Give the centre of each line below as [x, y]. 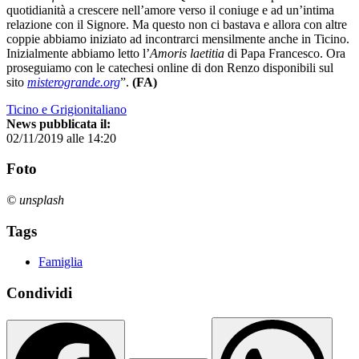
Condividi [39, 293]
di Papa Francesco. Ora [286, 53]
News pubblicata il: [58, 123]
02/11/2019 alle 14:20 [61, 138]
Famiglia [61, 262]
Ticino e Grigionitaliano [67, 109]
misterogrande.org [74, 82]
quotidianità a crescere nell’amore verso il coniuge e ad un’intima [170, 10]
